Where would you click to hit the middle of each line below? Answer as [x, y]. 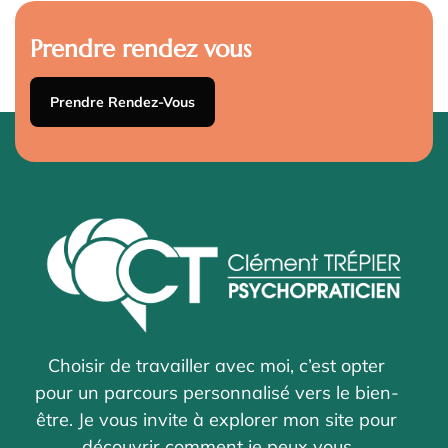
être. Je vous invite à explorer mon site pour [216, 419]
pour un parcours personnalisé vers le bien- [216, 392]
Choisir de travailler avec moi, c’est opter [216, 365]
